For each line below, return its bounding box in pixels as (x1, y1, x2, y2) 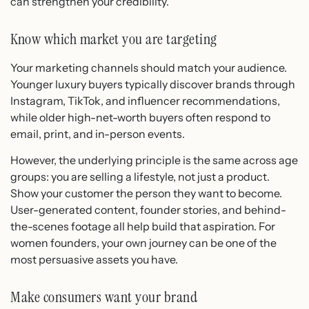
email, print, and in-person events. (10, 126, 185, 141)
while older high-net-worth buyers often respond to (10, 110, 270, 124)
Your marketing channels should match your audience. (10, 60, 287, 74)
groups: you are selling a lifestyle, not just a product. (10, 170, 270, 184)
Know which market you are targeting (10, 28, 217, 49)
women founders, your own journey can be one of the (10, 236, 277, 250)
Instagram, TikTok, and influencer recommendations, (10, 93, 280, 108)
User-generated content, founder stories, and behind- (10, 203, 286, 217)
